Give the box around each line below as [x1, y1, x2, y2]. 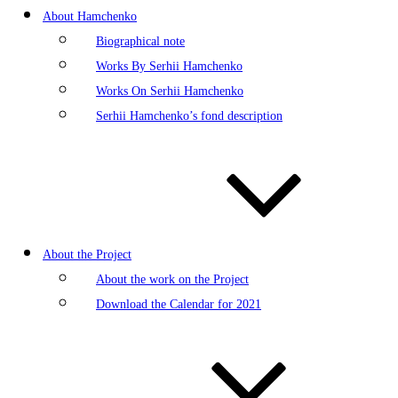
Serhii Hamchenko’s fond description [96, 107, 283, 123]
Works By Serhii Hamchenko [96, 58, 243, 73]
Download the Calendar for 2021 [96, 296, 261, 311]
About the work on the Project [96, 271, 249, 286]
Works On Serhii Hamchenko [96, 83, 243, 98]
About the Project [43, 246, 131, 261]
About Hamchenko [43, 8, 137, 23]
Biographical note [96, 33, 185, 48]
